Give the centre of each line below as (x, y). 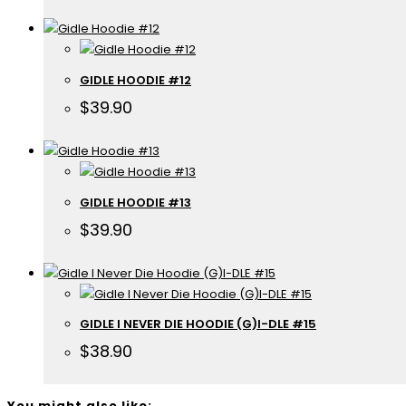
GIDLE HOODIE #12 (135, 81)
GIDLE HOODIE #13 (135, 202)
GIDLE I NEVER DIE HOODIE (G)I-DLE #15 (198, 324)
